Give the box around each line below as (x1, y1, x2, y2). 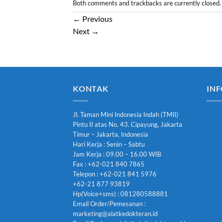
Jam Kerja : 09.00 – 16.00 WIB (73, 150, 161, 158)
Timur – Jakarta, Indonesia (73, 130, 148, 138)
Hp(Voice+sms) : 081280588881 (73, 189, 168, 198)
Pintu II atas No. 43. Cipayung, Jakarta (73, 120, 182, 128)
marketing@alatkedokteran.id (73, 209, 158, 218)
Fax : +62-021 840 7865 (73, 160, 145, 168)
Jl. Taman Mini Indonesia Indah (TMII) (73, 110, 178, 118)
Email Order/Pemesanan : (73, 199, 146, 208)
